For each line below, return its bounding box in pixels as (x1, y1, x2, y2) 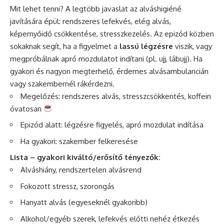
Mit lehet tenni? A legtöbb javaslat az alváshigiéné (10, 3, 181, 13)
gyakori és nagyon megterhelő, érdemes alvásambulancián (10, 66, 208, 76)
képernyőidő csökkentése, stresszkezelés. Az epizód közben (10, 28, 214, 38)
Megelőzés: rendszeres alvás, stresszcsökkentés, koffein (20, 91, 211, 101)
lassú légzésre (119, 41, 173, 51)
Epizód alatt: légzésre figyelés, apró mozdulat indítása (20, 120, 203, 130)
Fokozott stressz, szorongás (20, 181, 114, 191)
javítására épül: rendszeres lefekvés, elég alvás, (10, 16, 171, 26)
